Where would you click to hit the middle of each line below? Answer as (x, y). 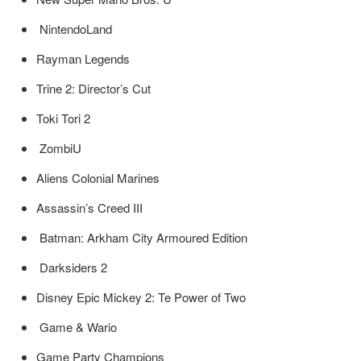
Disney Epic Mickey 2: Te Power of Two (141, 297)
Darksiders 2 (72, 268)
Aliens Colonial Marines (98, 178)
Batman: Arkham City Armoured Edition (142, 238)
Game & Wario (77, 327)
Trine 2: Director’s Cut (93, 89)
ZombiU (59, 148)
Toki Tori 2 (63, 118)
